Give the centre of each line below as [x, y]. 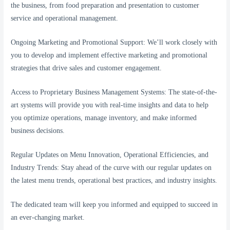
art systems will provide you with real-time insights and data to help [110, 105]
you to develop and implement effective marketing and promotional [109, 55]
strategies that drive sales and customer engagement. [87, 68]
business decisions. [38, 130]
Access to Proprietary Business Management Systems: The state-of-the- [114, 92]
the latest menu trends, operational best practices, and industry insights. [114, 180]
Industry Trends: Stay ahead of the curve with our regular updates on [111, 167]
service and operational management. [65, 18]
